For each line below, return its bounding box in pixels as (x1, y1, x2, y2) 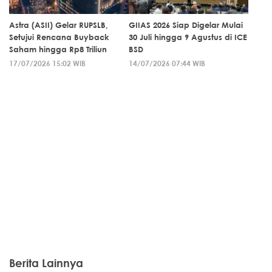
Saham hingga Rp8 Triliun (9, 44, 107, 54)
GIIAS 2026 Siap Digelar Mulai (129, 20, 243, 30)
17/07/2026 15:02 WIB (9, 58, 86, 68)
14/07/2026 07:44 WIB (129, 58, 205, 68)
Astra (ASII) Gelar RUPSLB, (9, 20, 108, 30)
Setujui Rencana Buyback (9, 32, 109, 42)
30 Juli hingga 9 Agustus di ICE (129, 32, 247, 42)
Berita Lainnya (9, 256, 83, 270)
